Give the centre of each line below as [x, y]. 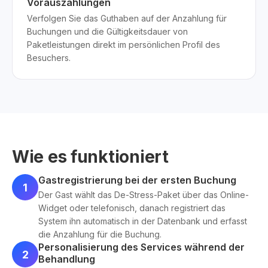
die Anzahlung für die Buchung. [100, 234]
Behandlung [67, 259]
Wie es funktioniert [90, 157]
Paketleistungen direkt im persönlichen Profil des [124, 45]
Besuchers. [49, 58]
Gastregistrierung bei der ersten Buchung [137, 180]
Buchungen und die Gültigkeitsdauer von [107, 31]
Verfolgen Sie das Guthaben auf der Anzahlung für [127, 18]
